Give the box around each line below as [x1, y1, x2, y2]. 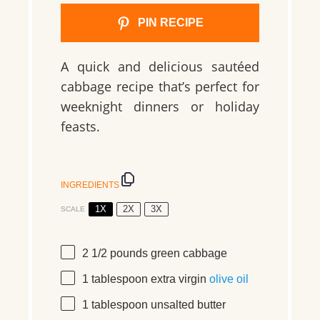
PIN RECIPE [135, 16, 204, 29]
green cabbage [148, 246, 227, 259]
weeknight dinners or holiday [61, 98, 259, 115]
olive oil [209, 272, 249, 285]
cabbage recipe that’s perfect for [61, 78, 259, 95]
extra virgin [148, 272, 209, 285]
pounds [107, 246, 148, 259]
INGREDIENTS [61, 179, 119, 190]
